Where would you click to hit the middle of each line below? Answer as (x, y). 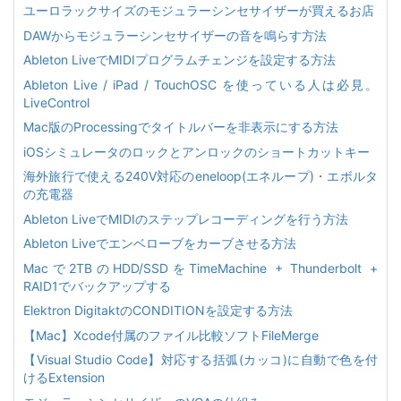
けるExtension (64, 377)
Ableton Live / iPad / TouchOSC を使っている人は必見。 (200, 84)
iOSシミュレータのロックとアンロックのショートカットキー (196, 151)
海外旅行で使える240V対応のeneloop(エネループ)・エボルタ (200, 176)
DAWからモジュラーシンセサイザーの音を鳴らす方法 (175, 35)
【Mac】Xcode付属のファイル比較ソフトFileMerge (171, 335)
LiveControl (56, 102)
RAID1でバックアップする (97, 286)
